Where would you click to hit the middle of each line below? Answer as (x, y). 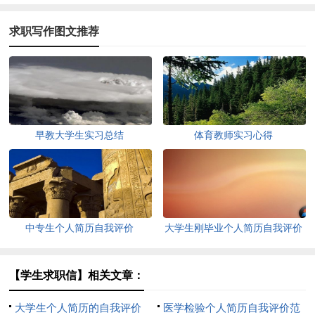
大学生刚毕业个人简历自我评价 (234, 228)
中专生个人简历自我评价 (80, 228)
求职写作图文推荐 (54, 31)
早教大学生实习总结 (80, 135)
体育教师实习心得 (234, 135)
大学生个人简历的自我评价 (78, 308)
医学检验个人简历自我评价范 (231, 308)
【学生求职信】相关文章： (77, 275)
